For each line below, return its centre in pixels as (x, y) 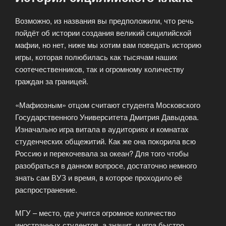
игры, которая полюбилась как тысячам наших (96, 57)
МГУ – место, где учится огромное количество (95, 213)
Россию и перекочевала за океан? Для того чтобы (102, 153)
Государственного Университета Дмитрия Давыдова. (107, 117)
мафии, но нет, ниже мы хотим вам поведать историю (108, 45)
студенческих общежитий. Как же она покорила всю (105, 141)
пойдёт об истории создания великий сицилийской (103, 33)
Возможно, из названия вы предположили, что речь (104, 21)
